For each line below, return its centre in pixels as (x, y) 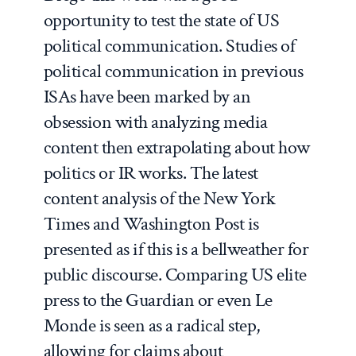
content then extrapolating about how (176, 147)
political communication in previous (173, 71)
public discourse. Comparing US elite (175, 274)
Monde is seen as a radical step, (152, 325)
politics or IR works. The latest (151, 172)
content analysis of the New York (159, 198)
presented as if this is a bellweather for (176, 249)
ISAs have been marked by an (147, 96)
